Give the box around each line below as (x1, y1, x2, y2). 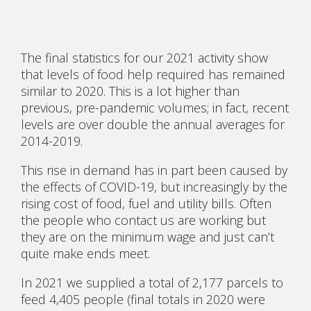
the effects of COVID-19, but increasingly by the (21, 178, 287, 195)
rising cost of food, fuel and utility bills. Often (21, 194, 271, 212)
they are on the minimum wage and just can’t (21, 228, 274, 245)
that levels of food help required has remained (21, 65, 285, 83)
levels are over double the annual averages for (21, 115, 285, 133)
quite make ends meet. (21, 244, 150, 262)
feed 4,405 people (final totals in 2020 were (21, 290, 265, 308)
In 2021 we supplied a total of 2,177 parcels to (21, 274, 283, 291)
